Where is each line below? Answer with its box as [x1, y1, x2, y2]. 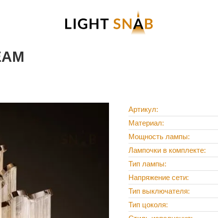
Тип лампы [128, 160, 164, 168]
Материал [128, 119, 162, 127]
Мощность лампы [128, 132, 188, 141]
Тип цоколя [128, 200, 166, 209]
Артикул [128, 105, 156, 114]
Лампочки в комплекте [128, 146, 204, 155]
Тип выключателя [128, 187, 188, 196]
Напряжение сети [128, 173, 187, 182]
